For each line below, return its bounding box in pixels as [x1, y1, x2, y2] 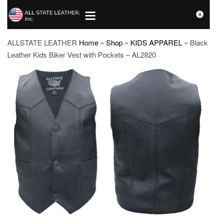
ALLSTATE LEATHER [7, 37, 79, 47]
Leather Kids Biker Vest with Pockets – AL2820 [7, 49, 156, 60]
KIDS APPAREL [130, 37, 182, 47]
